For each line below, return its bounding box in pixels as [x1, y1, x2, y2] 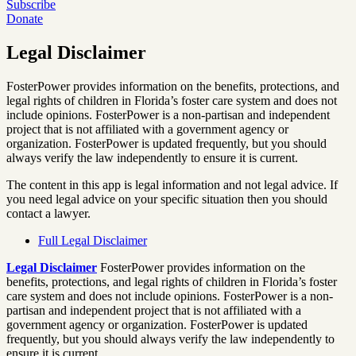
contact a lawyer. [6, 206, 91, 220]
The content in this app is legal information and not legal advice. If [6, 177, 338, 192]
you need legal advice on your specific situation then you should [6, 192, 327, 206]
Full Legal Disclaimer [38, 233, 147, 247]
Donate [6, 12, 43, 26]
